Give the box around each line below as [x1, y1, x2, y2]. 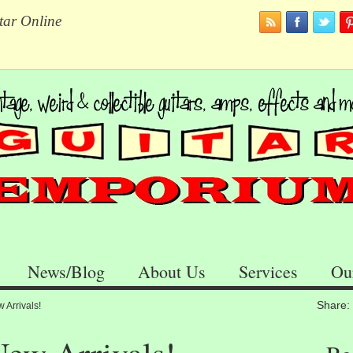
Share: [317, 299, 350, 311]
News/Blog [28, 260, 105, 283]
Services [239, 260, 298, 283]
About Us [138, 260, 206, 283]
